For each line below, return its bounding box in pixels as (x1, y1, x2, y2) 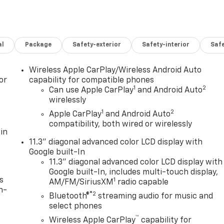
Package (25, 41, 52, 48)
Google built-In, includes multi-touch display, (49, 168, 218, 176)
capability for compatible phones (29, 76, 154, 84)
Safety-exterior (72, 41, 121, 48)
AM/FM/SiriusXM (49, 178, 114, 186)
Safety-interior (142, 41, 190, 48)
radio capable (115, 178, 169, 186)
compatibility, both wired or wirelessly (49, 120, 192, 128)
